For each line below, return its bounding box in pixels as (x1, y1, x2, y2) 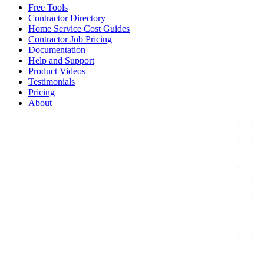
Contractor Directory (28, 13, 105, 23)
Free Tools (28, 2, 68, 12)
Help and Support (28, 55, 94, 65)
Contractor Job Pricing (28, 34, 112, 44)
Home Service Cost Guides (28, 24, 130, 34)
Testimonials (28, 77, 75, 87)
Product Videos (28, 66, 85, 76)
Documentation (28, 45, 85, 55)
